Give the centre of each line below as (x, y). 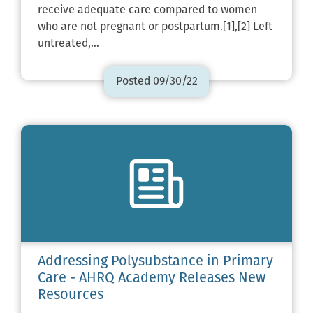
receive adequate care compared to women (147, 10)
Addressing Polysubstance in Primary (155, 262)
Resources (71, 295)
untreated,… (68, 44)
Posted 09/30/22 (156, 81)
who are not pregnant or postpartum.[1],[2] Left (155, 27)
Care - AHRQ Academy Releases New (152, 278)
